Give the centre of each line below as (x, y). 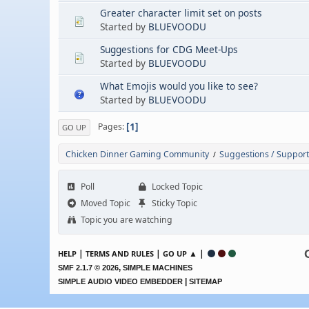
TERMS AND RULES (120, 253)
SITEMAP (206, 281)
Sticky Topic (173, 203)
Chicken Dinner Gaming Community (137, 154)
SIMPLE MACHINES (158, 267)
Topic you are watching (126, 219)
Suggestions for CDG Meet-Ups (169, 49)
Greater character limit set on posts (181, 13)
